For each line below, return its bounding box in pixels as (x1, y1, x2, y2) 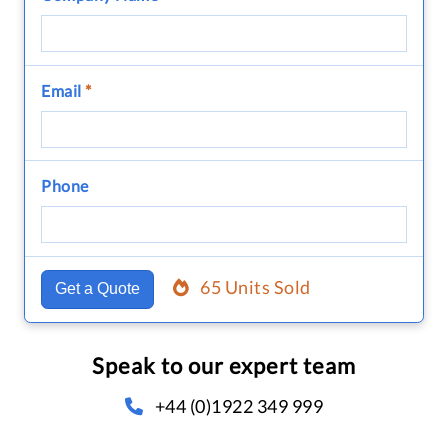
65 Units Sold (200, 276, 311, 299)
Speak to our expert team (92, 351, 356, 379)
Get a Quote (54, 280, 140, 298)
